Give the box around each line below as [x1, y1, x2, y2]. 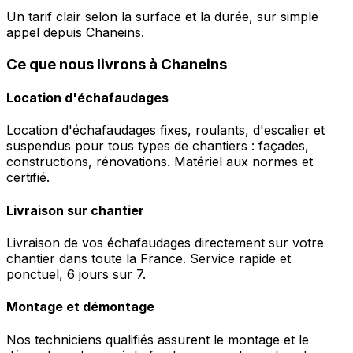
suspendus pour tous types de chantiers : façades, [6, 138, 309, 154]
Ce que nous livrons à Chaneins [6, 54, 227, 73]
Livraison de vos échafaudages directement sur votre [6, 234, 324, 251]
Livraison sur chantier [6, 202, 144, 218]
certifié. [6, 169, 50, 186]
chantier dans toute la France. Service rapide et [6, 250, 291, 266]
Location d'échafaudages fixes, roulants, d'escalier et [6, 122, 325, 139]
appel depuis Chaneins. [6, 24, 144, 41]
